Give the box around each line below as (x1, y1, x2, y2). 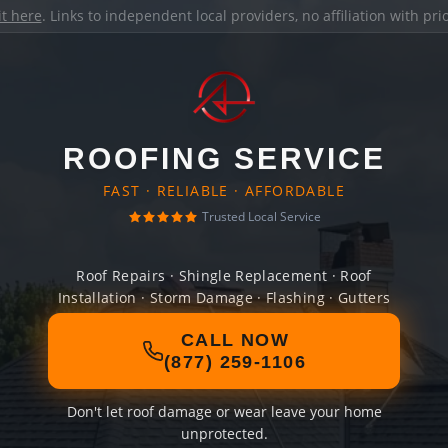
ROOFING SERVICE (62, 142, 386, 175)
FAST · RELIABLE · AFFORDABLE (102, 181, 346, 200)
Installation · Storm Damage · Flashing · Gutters (57, 288, 391, 307)
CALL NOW (180, 330, 290, 350)
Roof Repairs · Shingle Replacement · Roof (76, 266, 372, 285)
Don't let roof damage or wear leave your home (66, 402, 382, 421)
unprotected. (180, 424, 268, 443)
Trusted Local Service (201, 208, 321, 225)
